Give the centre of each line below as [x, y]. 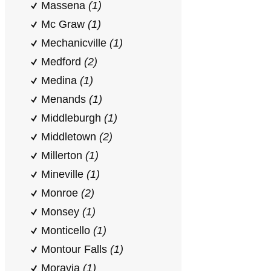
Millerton [63, 155]
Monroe [61, 193]
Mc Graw [64, 24]
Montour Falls [76, 249]
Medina [60, 80]
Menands [65, 99]
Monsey [62, 212]
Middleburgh [73, 118]
